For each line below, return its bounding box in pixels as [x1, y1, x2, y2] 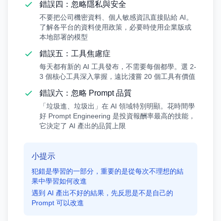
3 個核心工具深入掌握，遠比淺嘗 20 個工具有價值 [39, 73, 195, 80]
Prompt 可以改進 [32, 199, 84, 207]
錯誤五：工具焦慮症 [39, 49, 110, 58]
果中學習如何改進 [32, 177, 87, 185]
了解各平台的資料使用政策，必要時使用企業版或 [39, 23, 191, 31]
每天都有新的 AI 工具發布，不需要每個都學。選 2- [39, 63, 196, 71]
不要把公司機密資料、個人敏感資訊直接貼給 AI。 [39, 13, 193, 21]
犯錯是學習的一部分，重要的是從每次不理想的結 [32, 167, 184, 175]
